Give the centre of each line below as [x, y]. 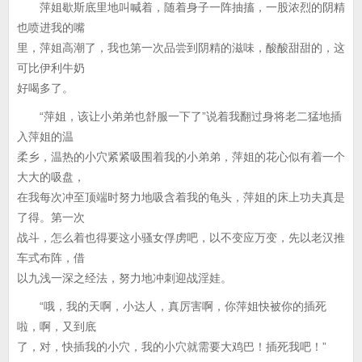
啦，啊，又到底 [57, 326]
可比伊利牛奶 [51, 68]
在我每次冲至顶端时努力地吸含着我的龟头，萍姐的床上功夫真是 [181, 197]
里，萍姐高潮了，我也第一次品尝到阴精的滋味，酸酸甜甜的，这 [181, 48]
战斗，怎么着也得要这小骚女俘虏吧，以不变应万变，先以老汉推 [181, 238]
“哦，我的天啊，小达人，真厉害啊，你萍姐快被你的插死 [172, 306]
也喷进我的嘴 [51, 27]
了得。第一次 [51, 217]
